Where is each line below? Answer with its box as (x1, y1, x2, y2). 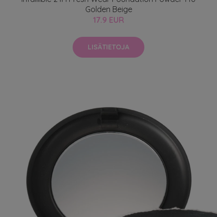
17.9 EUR (93, 15, 124, 25)
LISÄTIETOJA (88, 43, 129, 51)
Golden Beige (85, 4, 132, 14)
